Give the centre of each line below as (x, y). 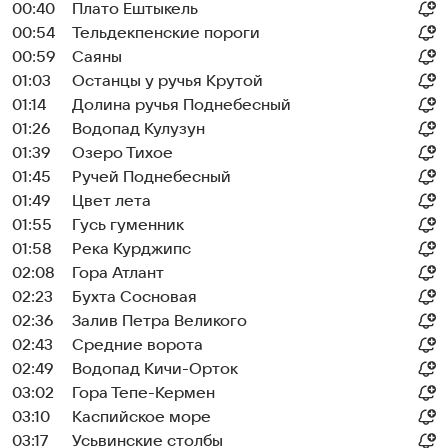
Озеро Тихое (122, 153)
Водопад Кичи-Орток (155, 369)
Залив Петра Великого (159, 321)
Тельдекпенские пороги (166, 33)
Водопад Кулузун (138, 129)
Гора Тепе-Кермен (143, 393)
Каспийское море (141, 417)
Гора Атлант (118, 273)
